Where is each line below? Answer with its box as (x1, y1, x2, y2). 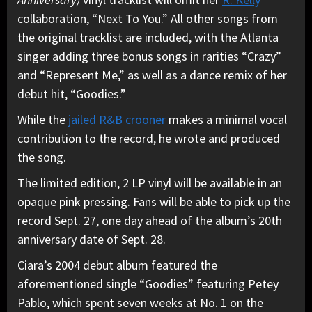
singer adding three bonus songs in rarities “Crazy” (17, 47, 281, 64)
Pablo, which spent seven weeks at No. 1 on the (17, 294, 263, 311)
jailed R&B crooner (68, 111, 166, 127)
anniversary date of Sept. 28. (17, 231, 166, 247)
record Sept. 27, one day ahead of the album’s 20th (17, 212, 282, 228)
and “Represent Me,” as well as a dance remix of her (17, 66, 287, 83)
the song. (17, 148, 66, 165)
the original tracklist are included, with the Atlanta (17, 29, 279, 45)
